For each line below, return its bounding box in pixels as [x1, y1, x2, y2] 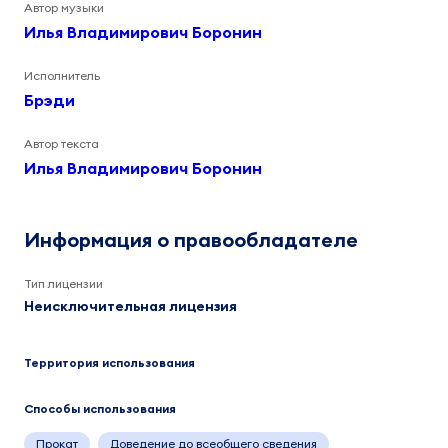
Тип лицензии [24, 276, 103, 291]
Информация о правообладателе [24, 227, 358, 252]
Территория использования [24, 355, 195, 370]
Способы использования [24, 401, 176, 416]
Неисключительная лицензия [24, 297, 237, 315]
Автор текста [24, 136, 99, 151]
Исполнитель [24, 68, 100, 83]
